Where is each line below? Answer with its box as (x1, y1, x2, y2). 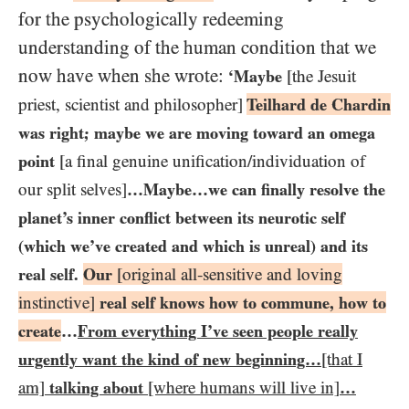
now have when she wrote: (18, 64, 228, 87)
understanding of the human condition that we (18, 36, 376, 58)
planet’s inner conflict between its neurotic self (18, 207, 345, 227)
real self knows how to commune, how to (100, 292, 386, 312)
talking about (45, 377, 148, 397)
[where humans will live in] (148, 377, 340, 397)
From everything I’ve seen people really (78, 320, 358, 341)
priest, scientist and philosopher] (18, 94, 243, 114)
